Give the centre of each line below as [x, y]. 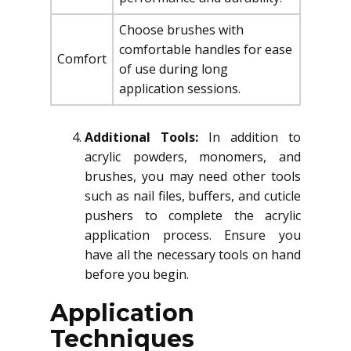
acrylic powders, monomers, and [193, 157]
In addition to [255, 137]
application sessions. [180, 89]
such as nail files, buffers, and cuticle [193, 196]
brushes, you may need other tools [193, 176]
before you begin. [137, 274]
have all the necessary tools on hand [193, 255]
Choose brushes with [181, 30]
